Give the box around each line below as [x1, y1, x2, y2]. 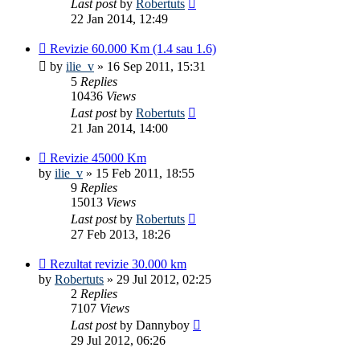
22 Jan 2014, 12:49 [71, 11, 168, 26]
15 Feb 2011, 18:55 [96, 166, 194, 180]
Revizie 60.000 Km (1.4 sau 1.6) [50, 41, 216, 55]
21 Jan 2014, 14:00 [71, 121, 168, 135]
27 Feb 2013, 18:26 [71, 227, 170, 241]
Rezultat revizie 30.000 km [50, 256, 186, 271]
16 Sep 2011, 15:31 [107, 59, 206, 73]
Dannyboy [136, 317, 190, 332]
